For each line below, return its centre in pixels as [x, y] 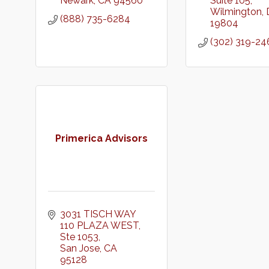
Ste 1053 [79, 237]
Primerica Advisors [101, 138]
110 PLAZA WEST [99, 225]
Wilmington [236, 12]
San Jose [80, 248]
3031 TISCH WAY [98, 214]
